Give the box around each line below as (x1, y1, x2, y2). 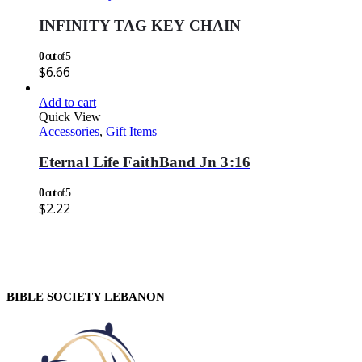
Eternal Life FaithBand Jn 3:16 (39, 154, 250, 171)
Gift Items (106, 124, 157, 138)
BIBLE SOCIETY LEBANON (6, 290, 165, 304)
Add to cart (39, 95, 96, 109)
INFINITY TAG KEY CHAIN (39, 16, 242, 34)
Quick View (39, 109, 101, 124)
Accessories (39, 124, 99, 138)
